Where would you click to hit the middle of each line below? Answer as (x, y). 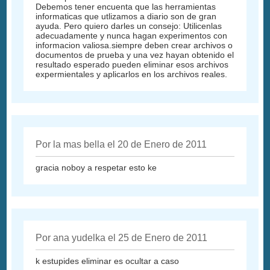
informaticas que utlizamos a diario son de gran (126, 17)
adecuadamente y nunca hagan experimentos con (132, 36)
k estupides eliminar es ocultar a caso (108, 261)
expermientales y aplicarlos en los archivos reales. (132, 74)
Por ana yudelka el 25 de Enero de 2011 (122, 238)
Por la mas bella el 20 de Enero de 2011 (121, 145)
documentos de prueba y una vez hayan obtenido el (135, 55)
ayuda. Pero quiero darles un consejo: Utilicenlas (129, 26)
